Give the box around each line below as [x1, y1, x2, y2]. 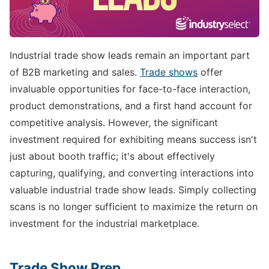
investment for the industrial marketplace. [10, 217, 199, 230]
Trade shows [140, 66, 198, 79]
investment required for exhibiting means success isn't [10, 133, 257, 146]
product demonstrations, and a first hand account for [10, 100, 252, 112]
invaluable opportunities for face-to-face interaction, [10, 83, 250, 95]
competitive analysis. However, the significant [10, 116, 218, 129]
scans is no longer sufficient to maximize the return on [10, 201, 258, 213]
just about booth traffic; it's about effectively [10, 150, 215, 163]
